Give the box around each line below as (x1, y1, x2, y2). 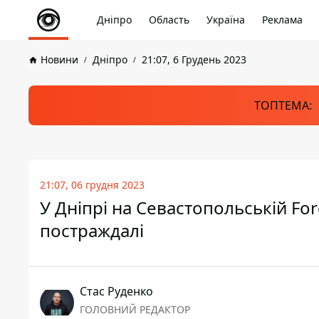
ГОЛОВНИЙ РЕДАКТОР (80, 303, 190, 316)
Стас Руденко (80, 283, 153, 299)
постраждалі (40, 219, 144, 242)
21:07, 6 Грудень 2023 (142, 53, 246, 66)
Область (149, 13, 189, 26)
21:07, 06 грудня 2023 (40, 178, 145, 192)
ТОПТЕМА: (253, 98, 312, 113)
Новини (41, 53, 78, 66)
